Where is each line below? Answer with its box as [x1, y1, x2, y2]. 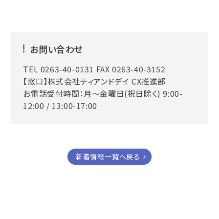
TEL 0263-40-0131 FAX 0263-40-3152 [23, 63, 166, 75]
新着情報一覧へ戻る [75, 152, 141, 162]
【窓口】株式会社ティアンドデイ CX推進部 [23, 75, 166, 88]
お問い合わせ [30, 43, 84, 56]
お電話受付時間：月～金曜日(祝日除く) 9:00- [23, 88, 183, 100]
